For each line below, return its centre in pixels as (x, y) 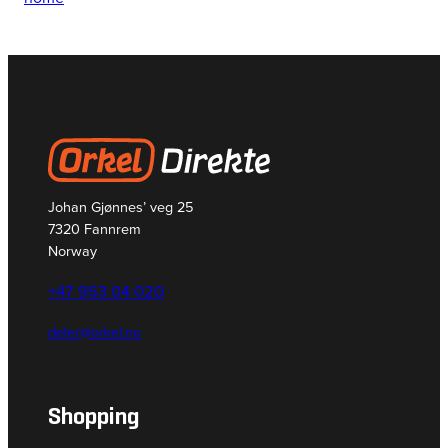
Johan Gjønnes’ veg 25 (121, 207)
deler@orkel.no (94, 331)
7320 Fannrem (94, 229)
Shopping (94, 415)
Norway (72, 251)
